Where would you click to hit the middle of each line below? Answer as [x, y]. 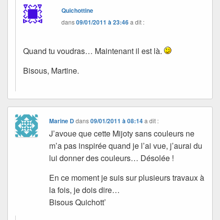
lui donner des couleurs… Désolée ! [112, 158]
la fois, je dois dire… [85, 190]
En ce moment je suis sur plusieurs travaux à [127, 178]
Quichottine [78, 11]
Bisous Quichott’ [79, 202]
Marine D [62, 121]
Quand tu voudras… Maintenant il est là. [94, 51]
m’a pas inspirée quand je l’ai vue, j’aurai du [126, 146]
